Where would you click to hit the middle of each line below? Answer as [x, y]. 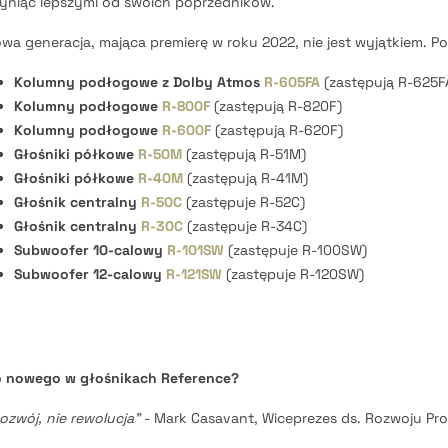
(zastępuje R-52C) [243, 202]
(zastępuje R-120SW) [293, 274]
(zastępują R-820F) [276, 106]
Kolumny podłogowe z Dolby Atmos [139, 82]
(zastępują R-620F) [277, 130]
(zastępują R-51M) [244, 154]
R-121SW [194, 274]
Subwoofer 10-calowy [90, 250]
